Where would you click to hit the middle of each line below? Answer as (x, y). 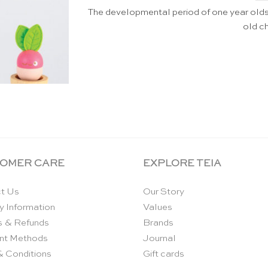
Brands (158, 223)
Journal (159, 239)
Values (158, 208)
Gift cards (164, 254)
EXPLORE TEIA (182, 163)
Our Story (164, 192)
